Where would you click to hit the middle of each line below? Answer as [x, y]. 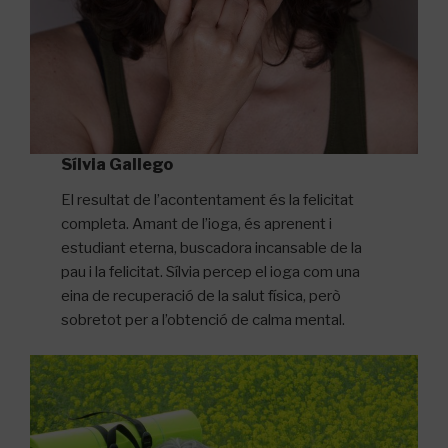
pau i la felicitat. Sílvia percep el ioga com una [211, 272]
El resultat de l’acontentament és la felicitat [208, 200]
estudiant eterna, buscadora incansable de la [212, 248]
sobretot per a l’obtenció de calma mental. [203, 320]
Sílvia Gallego [117, 165]
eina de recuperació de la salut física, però [201, 296]
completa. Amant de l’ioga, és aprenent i [197, 224]
